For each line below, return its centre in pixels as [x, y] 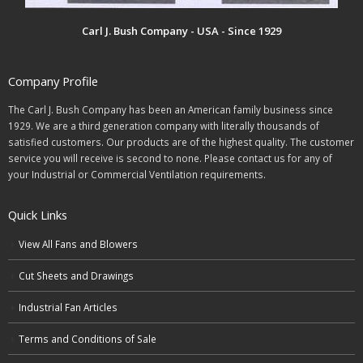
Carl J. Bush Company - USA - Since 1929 [181, 31]
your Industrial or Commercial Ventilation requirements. [137, 175]
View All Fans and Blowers [78, 244]
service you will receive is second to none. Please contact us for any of [170, 158]
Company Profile [53, 81]
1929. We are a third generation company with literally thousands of [164, 126]
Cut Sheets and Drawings [76, 276]
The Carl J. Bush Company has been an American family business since [171, 110]
